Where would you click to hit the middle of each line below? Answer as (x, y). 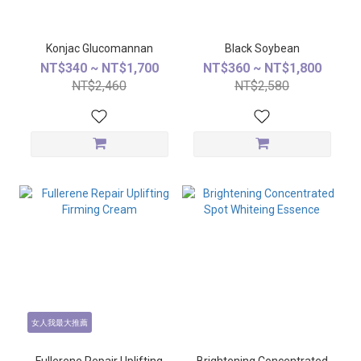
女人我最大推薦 (59, 323)
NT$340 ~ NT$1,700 (99, 68)
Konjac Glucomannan (99, 48)
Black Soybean (262, 48)
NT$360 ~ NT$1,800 (262, 68)
